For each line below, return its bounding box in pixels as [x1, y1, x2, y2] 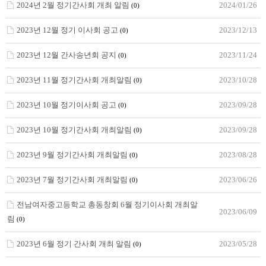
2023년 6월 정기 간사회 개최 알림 [16, 239, 133, 248]
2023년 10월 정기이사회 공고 [16, 100, 118, 109]
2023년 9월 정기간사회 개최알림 [16, 150, 129, 159]
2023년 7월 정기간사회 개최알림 [16, 175, 129, 184]
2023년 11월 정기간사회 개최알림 [16, 75, 134, 84]
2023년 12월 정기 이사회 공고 [16, 26, 120, 34]
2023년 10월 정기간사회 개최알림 [16, 125, 134, 134]
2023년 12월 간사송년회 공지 [16, 50, 118, 59]
